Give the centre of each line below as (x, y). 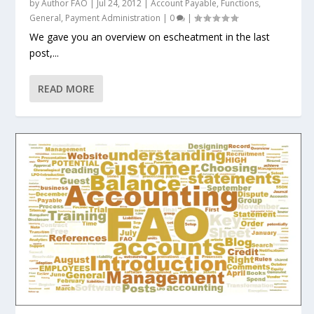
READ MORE (67, 88)
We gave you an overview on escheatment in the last (150, 36)
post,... (45, 53)
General (46, 18)
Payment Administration (113, 18)
